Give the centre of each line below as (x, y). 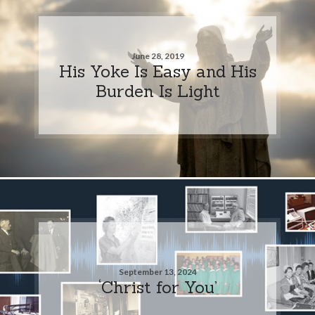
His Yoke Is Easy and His (157, 71)
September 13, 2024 (157, 271)
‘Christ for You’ (157, 287)
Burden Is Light (157, 90)
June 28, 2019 (157, 56)
